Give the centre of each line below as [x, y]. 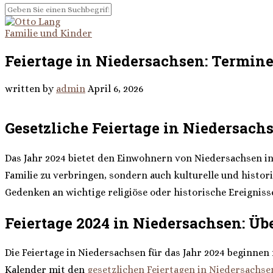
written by [30, 88]
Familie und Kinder [48, 33]
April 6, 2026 [115, 88]
